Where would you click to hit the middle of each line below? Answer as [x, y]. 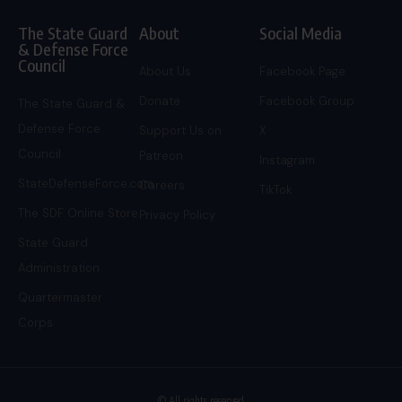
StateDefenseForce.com [86, 183]
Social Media [301, 32]
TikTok [276, 189]
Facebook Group [307, 100]
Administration [59, 267]
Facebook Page [303, 71]
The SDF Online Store [78, 213]
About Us [165, 71]
